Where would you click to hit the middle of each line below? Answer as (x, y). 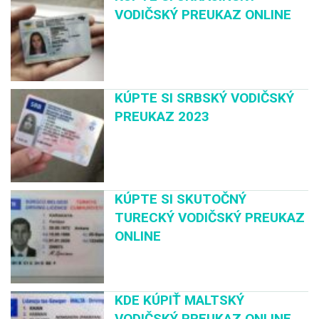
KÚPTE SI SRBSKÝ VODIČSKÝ (205, 98)
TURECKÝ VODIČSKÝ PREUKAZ (210, 217)
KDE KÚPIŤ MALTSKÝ (180, 300)
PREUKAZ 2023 (162, 116)
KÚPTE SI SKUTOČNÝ (181, 199)
